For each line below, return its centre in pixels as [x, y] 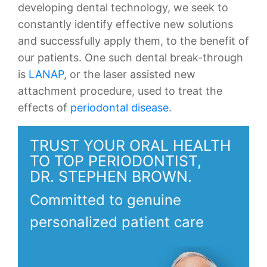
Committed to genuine [105, 200]
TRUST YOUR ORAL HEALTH [131, 145]
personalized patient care [117, 222]
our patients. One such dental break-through [131, 58]
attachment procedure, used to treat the [120, 91]
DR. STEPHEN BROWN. [111, 176]
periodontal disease [119, 108]
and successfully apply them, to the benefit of [133, 41]
